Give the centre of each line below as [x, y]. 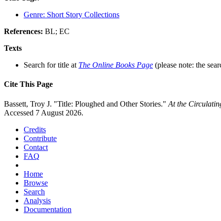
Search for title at [51, 65]
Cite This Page [28, 84]
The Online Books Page [116, 65]
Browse [36, 183]
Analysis [37, 200]
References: [24, 32]
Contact [36, 147]
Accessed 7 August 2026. [44, 112]
